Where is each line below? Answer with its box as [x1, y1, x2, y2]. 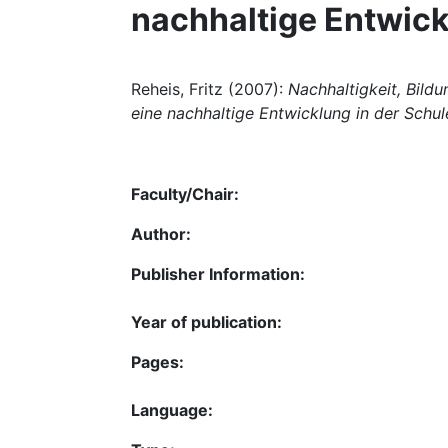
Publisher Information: [131, 263, 305, 284]
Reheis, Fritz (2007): [131, 79, 288, 99]
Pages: [131, 351, 184, 372]
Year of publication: [131, 311, 282, 332]
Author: [131, 223, 191, 244]
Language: [131, 399, 213, 420]
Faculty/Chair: [131, 183, 239, 204]
